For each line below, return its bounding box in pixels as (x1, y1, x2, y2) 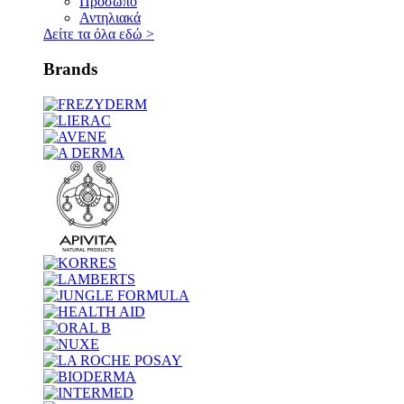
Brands (43, 59, 97, 78)
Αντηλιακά (79, 10, 141, 26)
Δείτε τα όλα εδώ (43, 26, 146, 42)
